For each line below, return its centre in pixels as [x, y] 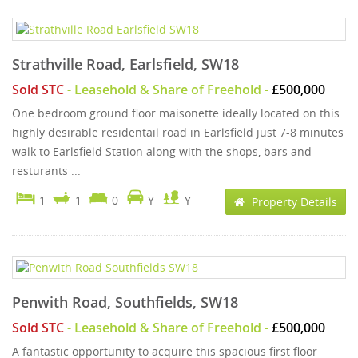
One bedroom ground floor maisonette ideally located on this [176, 113]
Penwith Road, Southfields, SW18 [125, 302]
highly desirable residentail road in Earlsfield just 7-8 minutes [178, 132]
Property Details [293, 202]
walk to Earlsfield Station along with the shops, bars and [162, 151]
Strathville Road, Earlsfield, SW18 [125, 64]
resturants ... [46, 171]
